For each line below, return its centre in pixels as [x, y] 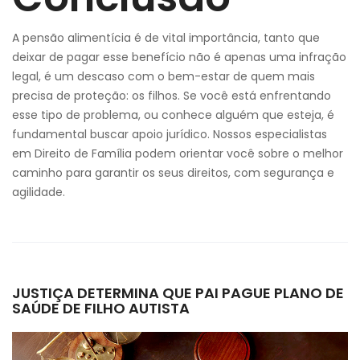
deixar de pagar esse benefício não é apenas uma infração [179, 57]
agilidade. [39, 192]
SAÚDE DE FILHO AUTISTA [101, 308]
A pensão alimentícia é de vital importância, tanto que [166, 38]
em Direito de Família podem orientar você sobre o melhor [178, 153]
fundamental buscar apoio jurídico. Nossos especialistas [170, 134]
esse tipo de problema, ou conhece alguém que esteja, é [173, 115]
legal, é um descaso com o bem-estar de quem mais [164, 76]
